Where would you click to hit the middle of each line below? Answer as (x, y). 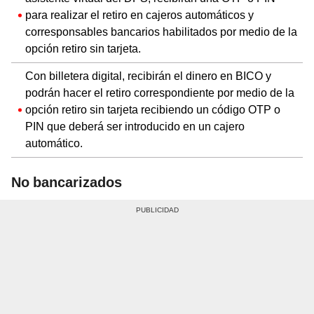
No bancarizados (67, 182)
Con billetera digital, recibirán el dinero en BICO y (148, 76)
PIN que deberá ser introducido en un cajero (135, 126)
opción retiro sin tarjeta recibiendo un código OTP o (153, 109)
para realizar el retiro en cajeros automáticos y (139, 15)
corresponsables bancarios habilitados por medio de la (161, 32)
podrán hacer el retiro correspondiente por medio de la (160, 93)
